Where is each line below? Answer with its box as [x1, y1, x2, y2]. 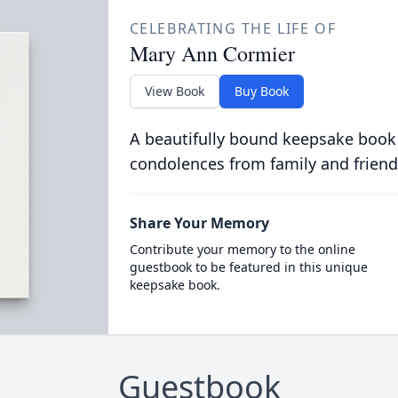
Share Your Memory [129, 213, 269, 233]
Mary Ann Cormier [129, 39, 295, 68]
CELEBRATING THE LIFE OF [129, 19, 337, 38]
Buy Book [234, 83, 289, 99]
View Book [144, 83, 204, 99]
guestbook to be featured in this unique [129, 259, 368, 275]
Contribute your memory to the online [129, 241, 355, 258]
